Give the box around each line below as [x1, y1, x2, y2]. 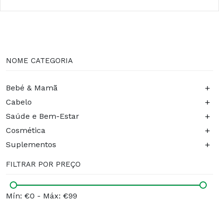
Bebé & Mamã [6, 83, 58, 92]
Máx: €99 [43, 191, 77, 201]
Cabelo [6, 97, 32, 107]
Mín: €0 [6, 191, 35, 201]
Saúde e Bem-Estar [6, 111, 79, 121]
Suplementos [6, 139, 56, 149]
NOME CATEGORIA [6, 56, 73, 66]
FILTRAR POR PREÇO [6, 160, 81, 169]
